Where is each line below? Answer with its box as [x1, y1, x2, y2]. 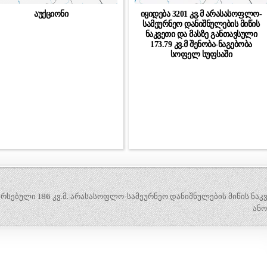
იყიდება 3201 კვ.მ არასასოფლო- [140, 8, 262, 18]
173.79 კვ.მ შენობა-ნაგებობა [150, 39, 252, 49]
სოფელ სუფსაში [170, 49, 232, 59]
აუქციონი [34, 8, 69, 18]
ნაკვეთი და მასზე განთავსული [145, 29, 257, 39]
